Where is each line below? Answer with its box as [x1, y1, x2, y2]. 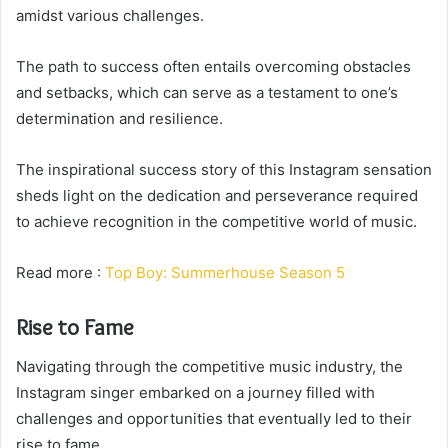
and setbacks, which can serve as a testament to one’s [16, 82, 398, 102]
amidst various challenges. [16, 5, 204, 25]
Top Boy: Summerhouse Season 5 [105, 262, 345, 282]
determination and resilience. [16, 108, 223, 128]
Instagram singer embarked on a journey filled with [16, 383, 375, 403]
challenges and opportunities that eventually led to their [16, 409, 412, 429]
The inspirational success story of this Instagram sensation [16, 159, 432, 179]
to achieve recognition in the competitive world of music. [16, 211, 417, 231]
